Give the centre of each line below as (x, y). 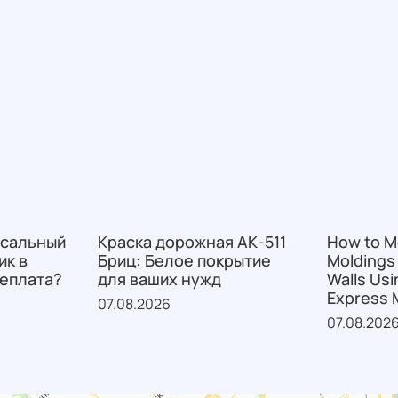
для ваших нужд (159, 279)
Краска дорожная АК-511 (191, 242)
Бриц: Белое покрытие (184, 261)
